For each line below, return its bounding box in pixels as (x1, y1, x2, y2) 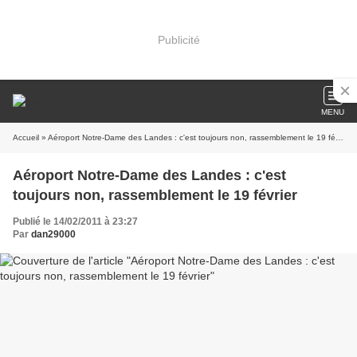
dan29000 (31, 229, 76, 240)
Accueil (13, 133, 39, 142)
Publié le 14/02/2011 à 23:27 (13, 216, 138, 227)
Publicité (157, 33, 200, 46)
